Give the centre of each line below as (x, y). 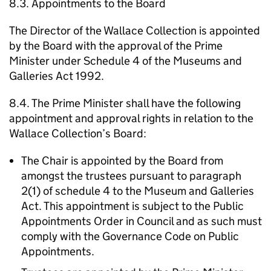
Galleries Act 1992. (57, 76)
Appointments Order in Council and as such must (142, 221)
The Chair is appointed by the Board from (122, 161)
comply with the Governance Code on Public (130, 236)
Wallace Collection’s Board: (78, 133)
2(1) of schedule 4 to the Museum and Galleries (138, 191)
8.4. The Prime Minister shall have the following (125, 103)
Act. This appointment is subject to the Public (132, 206)
